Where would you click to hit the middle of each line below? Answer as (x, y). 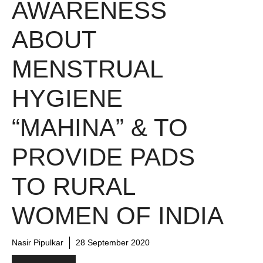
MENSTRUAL (87, 69)
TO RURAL (73, 186)
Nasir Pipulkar (38, 242)
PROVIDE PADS (103, 157)
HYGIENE (67, 98)
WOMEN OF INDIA (118, 216)
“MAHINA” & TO (100, 128)
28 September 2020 (113, 242)
